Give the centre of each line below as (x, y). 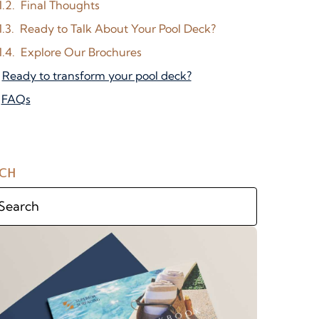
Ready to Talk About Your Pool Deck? (117, 28)
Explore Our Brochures (81, 52)
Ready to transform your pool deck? (96, 75)
